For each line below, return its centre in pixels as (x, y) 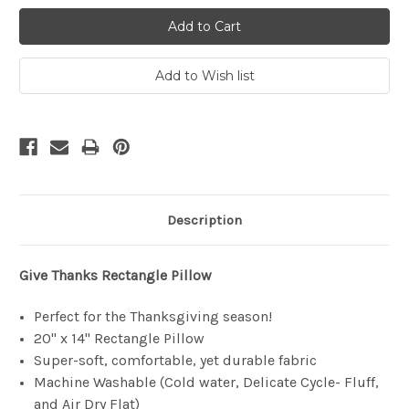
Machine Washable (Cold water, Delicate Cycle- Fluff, (207, 383)
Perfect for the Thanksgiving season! (153, 317)
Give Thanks (58, 276)
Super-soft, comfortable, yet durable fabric (176, 361)
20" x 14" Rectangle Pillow (120, 339)
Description (204, 220)
